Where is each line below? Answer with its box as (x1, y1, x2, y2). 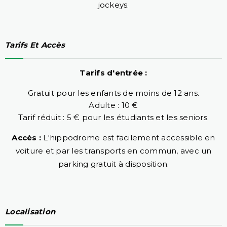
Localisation (5, 207, 55, 217)
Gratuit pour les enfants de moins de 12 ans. (28, 88, 199, 98)
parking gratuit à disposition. (58, 159, 169, 169)
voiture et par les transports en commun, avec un (15, 145, 212, 156)
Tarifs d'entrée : (80, 67, 147, 78)
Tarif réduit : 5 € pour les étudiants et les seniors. (18, 112, 209, 122)
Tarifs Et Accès (5, 40, 65, 50)
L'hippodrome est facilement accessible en (41, 132, 215, 142)
